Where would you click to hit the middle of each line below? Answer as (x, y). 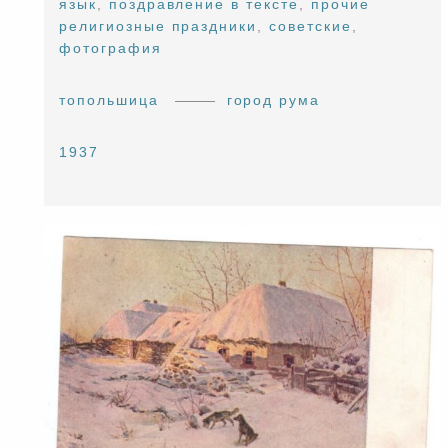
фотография (110, 47)
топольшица (109, 99)
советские (310, 25)
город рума (273, 99)
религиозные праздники (158, 25)
